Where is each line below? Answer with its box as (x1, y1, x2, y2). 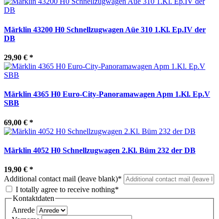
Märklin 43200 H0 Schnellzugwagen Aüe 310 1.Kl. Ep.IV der (4, 25, 206, 34)
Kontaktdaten (13, 194, 54, 203)
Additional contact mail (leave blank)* (4, 175, 122, 183)
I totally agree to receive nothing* (16, 185, 119, 194)
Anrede (12, 205, 35, 214)
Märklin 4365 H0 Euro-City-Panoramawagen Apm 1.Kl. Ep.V (4, 90, 210, 99)
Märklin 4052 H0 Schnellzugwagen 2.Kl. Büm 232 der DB (4, 146, 196, 154)
